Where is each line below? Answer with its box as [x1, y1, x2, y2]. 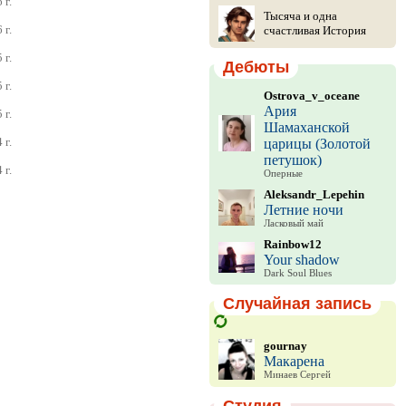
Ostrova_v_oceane [263, 89, 360, 102]
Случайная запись [222, 295, 372, 313]
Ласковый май [263, 218, 324, 228]
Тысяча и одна [263, 9, 337, 23]
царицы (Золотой [263, 136, 371, 151]
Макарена [263, 353, 324, 369]
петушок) [263, 152, 322, 168]
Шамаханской [263, 120, 350, 135]
